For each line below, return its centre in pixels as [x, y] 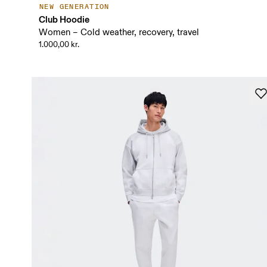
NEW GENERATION [74, 7]
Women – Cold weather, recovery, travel [119, 33]
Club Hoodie [64, 20]
